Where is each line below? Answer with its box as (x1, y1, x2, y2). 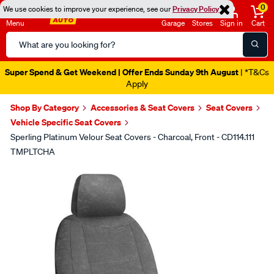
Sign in (220, 18, 243, 28)
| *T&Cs (239, 67, 269, 78)
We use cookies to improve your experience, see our (3, 4, 172, 14)
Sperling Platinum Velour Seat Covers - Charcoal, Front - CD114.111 (10, 131, 254, 143)
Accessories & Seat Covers (91, 102, 194, 113)
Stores (192, 18, 213, 28)
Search (6, 32, 35, 45)
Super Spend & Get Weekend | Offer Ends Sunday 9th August (5, 66, 239, 78)
